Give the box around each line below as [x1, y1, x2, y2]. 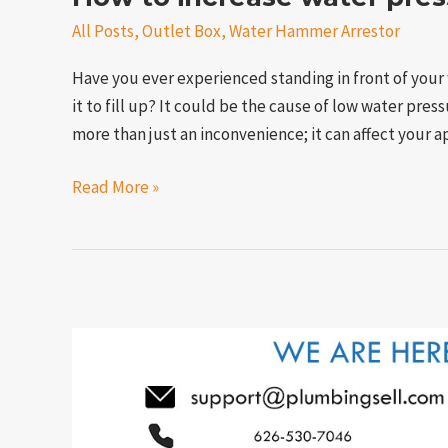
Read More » [72, 176, 159, 199]
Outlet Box [142, 20, 221, 43]
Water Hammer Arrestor [229, 20, 400, 43]
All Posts [72, 20, 134, 43]
